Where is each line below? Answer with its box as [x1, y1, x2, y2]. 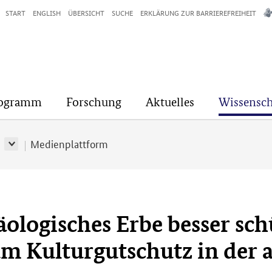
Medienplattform [30, 136, 108, 151]
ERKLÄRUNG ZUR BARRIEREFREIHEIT [140, 7, 256, 18]
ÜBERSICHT [68, 7, 104, 18]
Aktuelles [146, 95, 194, 109]
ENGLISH [33, 7, 61, 18]
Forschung [66, 95, 121, 109]
